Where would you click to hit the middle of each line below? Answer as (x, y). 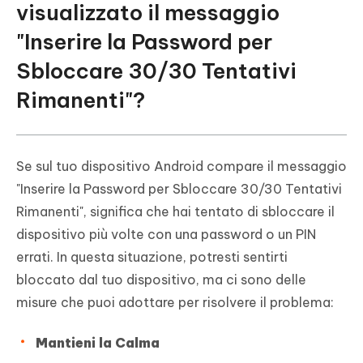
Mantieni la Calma (98, 343)
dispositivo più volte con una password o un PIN (166, 235)
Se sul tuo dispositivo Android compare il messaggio (181, 167)
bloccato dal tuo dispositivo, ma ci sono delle (161, 280)
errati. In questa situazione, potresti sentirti (152, 257)
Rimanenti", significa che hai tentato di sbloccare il (175, 212)
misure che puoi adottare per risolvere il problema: (175, 303)
